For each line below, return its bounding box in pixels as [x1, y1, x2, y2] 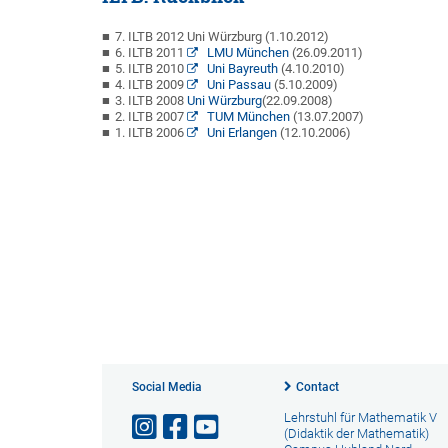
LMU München [203, 45, 289, 60]
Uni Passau [203, 77, 271, 92]
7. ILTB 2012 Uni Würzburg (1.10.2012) [115, 29, 329, 44]
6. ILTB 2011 [115, 45, 187, 60]
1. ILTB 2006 [115, 125, 187, 140]
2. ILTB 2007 [115, 109, 187, 124]
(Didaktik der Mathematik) [283, 426, 429, 441]
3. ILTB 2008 [115, 93, 187, 108]
